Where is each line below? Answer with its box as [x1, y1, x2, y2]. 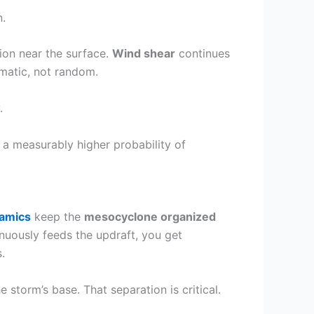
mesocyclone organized [84, 210, 216, 224]
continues [175, 46, 230, 61]
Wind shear [112, 46, 175, 61]
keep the [31, 210, 84, 224]
